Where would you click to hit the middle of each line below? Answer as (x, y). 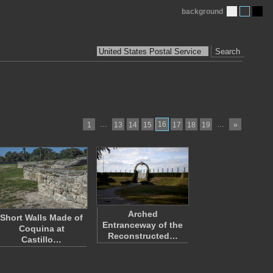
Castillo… (41, 239)
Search (228, 51)
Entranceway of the (143, 225)
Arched (143, 214)
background (202, 12)
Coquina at (41, 229)
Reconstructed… (143, 236)
